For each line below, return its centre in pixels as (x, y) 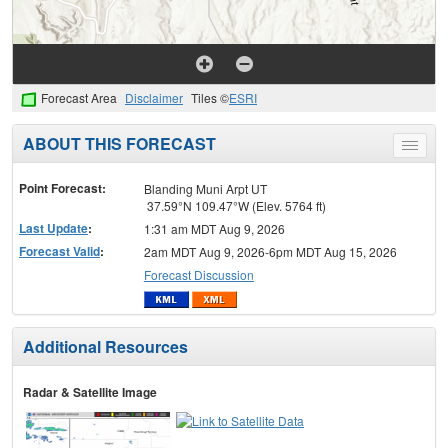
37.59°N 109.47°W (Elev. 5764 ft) (234, 205)
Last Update (53, 227)
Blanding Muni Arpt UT (205, 188)
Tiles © (210, 98)
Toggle (427, 148)
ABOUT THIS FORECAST (119, 143)
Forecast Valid (59, 250)
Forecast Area (79, 98)
